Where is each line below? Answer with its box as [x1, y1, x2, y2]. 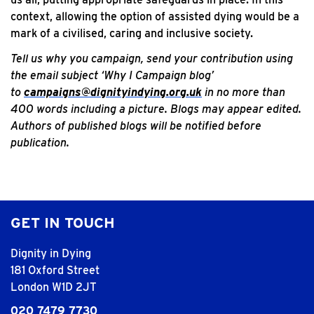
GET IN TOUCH [11, 214, 115, 231]
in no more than [205, 86, 285, 99]
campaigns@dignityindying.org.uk [24, 86, 202, 99]
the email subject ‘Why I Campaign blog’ [11, 69, 214, 82]
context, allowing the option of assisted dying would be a [11, 10, 299, 23]
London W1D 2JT [11, 280, 97, 294]
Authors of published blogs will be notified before [11, 119, 261, 132]
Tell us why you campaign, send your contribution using [11, 52, 293, 65]
